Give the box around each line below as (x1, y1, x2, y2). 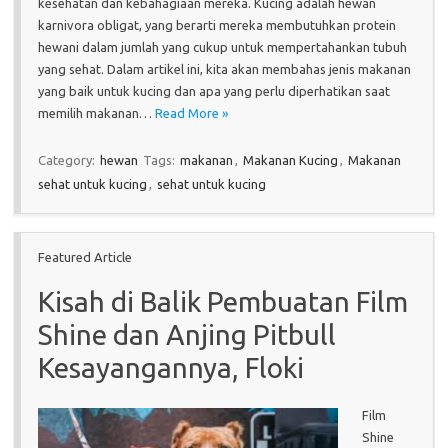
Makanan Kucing (243, 152, 338, 167)
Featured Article (38, 249, 132, 264)
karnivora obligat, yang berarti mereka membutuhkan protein (38, 17, 396, 32)
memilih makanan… (38, 105, 155, 120)
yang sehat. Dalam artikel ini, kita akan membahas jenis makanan (38, 61, 411, 76)
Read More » (155, 105, 228, 120)
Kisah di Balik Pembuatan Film (38, 285, 408, 317)
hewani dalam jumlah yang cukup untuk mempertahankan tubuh (38, 39, 407, 54)
